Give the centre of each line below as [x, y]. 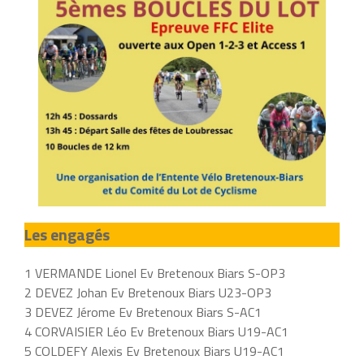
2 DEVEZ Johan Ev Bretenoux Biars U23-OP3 [148, 292]
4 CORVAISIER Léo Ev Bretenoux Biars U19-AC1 [156, 331]
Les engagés [67, 234]
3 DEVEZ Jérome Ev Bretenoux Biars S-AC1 [143, 312]
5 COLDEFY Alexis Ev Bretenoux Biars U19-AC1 [154, 351]
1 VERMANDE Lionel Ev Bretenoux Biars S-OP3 [155, 273]
